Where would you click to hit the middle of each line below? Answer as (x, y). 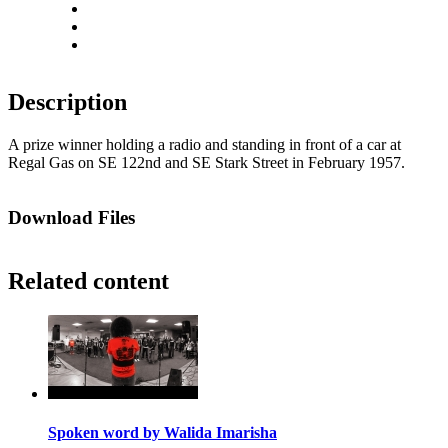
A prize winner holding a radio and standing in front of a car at (204, 145)
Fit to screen (126, 44)
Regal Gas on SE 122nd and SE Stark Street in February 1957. (206, 163)
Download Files (71, 218)
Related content (88, 280)
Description (67, 102)
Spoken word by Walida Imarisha (162, 432)
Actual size (123, 26)
